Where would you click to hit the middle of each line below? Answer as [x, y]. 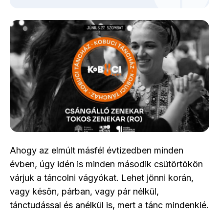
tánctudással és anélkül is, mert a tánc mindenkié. [109, 205]
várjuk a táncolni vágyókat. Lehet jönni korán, [102, 178]
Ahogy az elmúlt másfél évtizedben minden [97, 150]
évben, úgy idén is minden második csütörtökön [106, 164]
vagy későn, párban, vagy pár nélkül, [84, 191]
